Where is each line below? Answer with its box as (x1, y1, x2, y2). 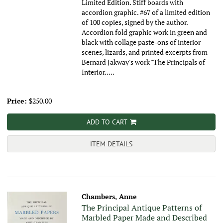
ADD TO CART (86, 117, 127, 127)
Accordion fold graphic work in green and (82, 27, 208, 37)
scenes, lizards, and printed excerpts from (82, 47, 208, 57)
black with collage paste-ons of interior (82, 37, 201, 47)
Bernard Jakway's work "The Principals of (82, 57, 206, 67)
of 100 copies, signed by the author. (82, 17, 188, 27)
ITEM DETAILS (90, 139, 132, 149)
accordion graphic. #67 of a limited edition (82, 7, 211, 17)
